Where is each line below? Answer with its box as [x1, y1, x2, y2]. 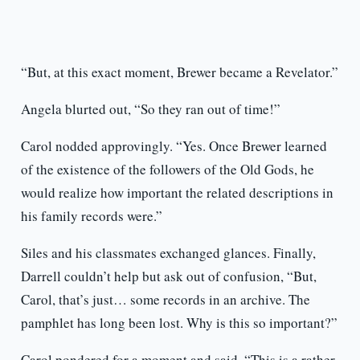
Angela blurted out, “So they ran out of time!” [20, 100, 280, 119]
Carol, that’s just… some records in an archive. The [20, 290, 310, 309]
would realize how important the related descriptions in [20, 183, 333, 202]
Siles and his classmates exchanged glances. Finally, [20, 243, 316, 263]
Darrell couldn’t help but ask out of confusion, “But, [20, 267, 317, 286]
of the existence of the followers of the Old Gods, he [20, 160, 314, 179]
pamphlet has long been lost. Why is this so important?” [20, 313, 337, 333]
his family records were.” [20, 207, 162, 226]
